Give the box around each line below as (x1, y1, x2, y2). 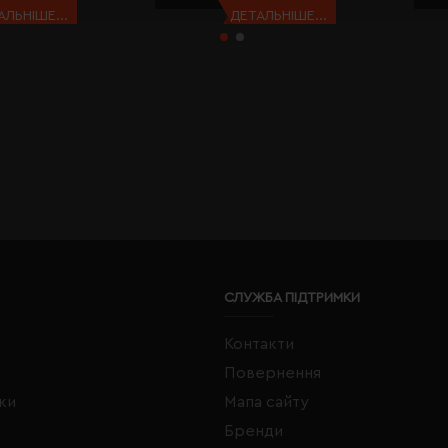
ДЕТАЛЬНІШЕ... (230, 8, 328, 23)
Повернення (224, 365, 321, 381)
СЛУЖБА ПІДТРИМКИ (224, 291, 360, 305)
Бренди (224, 423, 283, 439)
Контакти (224, 336, 294, 352)
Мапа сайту (224, 394, 309, 410)
